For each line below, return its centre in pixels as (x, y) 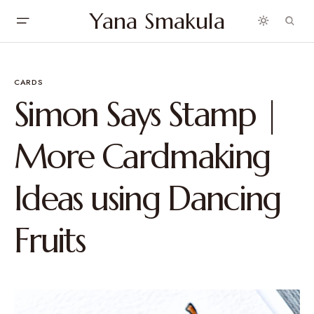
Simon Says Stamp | (146, 114)
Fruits (50, 240)
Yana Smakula (157, 21)
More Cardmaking (142, 156)
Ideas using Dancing (148, 198)
